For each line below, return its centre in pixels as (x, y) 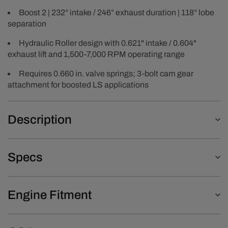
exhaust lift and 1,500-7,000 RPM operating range (96, 54)
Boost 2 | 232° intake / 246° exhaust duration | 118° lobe (117, 12)
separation (27, 23)
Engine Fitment (50, 195)
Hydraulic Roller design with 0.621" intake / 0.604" (108, 43)
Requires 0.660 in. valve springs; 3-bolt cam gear (106, 73)
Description (40, 119)
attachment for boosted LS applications (78, 84)
